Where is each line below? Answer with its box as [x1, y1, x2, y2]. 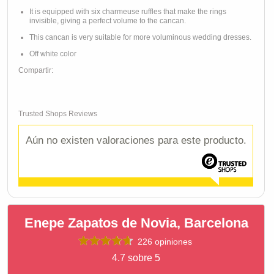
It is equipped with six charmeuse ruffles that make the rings [29, 7, 226, 16]
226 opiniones [137, 237, 192, 246]
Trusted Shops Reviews [18, 109, 97, 118]
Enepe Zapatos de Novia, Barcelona [24, 215, 248, 231]
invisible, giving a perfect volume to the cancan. [29, 17, 188, 25]
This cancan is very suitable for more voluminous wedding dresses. [29, 33, 251, 42]
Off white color [29, 50, 76, 58]
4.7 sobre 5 [112, 253, 160, 263]
